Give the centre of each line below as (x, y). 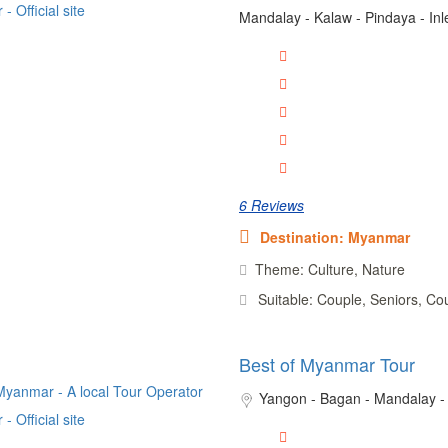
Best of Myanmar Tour (326, 363)
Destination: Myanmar (334, 236)
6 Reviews (271, 204)
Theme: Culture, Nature (329, 268)
